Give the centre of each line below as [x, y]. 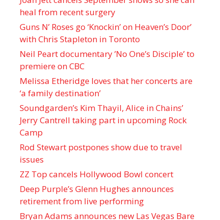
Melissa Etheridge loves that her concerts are [106, 81]
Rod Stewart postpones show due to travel [101, 147]
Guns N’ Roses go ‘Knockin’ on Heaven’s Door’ [106, 27]
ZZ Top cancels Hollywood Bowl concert [96, 174]
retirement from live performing [82, 201]
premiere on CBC [52, 66]
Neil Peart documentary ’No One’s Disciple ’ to [107, 54]
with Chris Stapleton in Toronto [80, 39]
